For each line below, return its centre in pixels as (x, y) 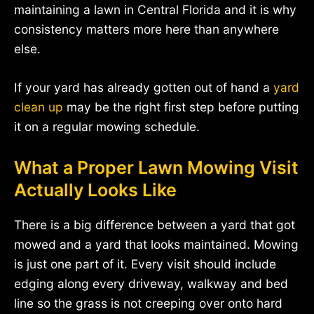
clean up (39, 107)
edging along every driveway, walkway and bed (151, 284)
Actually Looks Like (95, 190)
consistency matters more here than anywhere (146, 29)
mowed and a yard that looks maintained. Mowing (156, 245)
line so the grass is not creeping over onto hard (148, 303)
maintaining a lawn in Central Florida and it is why (155, 9)
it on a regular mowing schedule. (107, 127)
